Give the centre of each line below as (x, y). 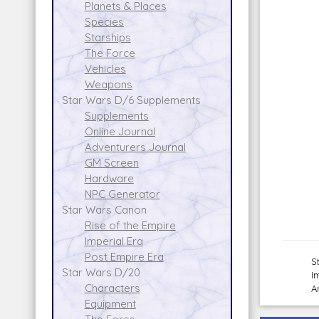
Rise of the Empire (130, 225)
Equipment (110, 303)
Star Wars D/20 (101, 272)
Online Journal (120, 131)
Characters (112, 288)
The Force (110, 53)
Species (104, 21)
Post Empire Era (124, 256)
